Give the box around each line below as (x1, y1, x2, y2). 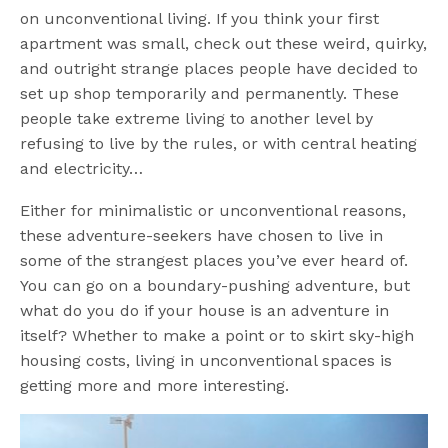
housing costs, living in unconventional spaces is (20, 350, 393, 370)
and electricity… (20, 158, 144, 178)
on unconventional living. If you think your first (20, 8, 380, 28)
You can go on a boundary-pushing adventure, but (20, 275, 411, 295)
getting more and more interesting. (20, 375, 290, 395)
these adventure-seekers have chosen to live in (20, 225, 384, 245)
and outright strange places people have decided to (20, 58, 419, 78)
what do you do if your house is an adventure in (20, 300, 390, 320)
